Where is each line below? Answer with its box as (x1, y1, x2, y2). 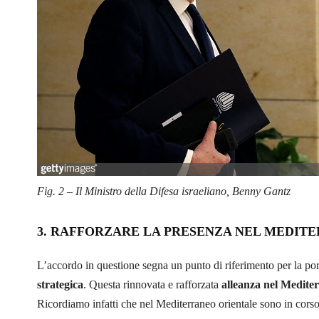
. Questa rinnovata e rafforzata (83, 278, 221, 291)
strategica (37, 278, 83, 291)
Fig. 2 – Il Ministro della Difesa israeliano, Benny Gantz (37, 184, 291, 197)
